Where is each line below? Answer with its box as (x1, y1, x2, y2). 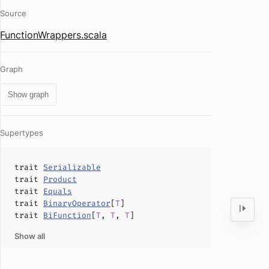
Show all (14, 231, 45, 241)
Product (43, 174, 77, 184)
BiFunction (43, 210, 91, 220)
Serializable (43, 162, 101, 172)
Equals (43, 186, 72, 196)
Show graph (8, 90, 49, 99)
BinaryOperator (43, 198, 110, 208)
